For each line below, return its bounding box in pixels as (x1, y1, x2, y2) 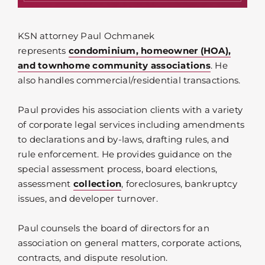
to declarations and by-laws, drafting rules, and (18, 133, 229, 145)
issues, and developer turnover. (18, 192, 160, 204)
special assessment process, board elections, (18, 163, 217, 174)
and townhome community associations (18, 59, 211, 71)
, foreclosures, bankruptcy (121, 177, 237, 189)
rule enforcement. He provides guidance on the (18, 148, 232, 160)
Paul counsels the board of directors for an (18, 222, 209, 234)
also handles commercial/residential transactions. (18, 74, 241, 86)
